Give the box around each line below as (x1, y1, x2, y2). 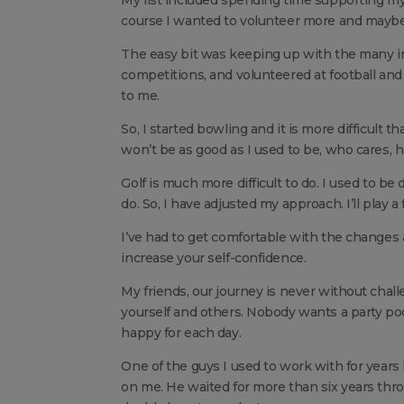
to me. (121, 87, 160, 104)
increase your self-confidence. (121, 249, 307, 266)
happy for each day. (121, 324, 242, 341)
